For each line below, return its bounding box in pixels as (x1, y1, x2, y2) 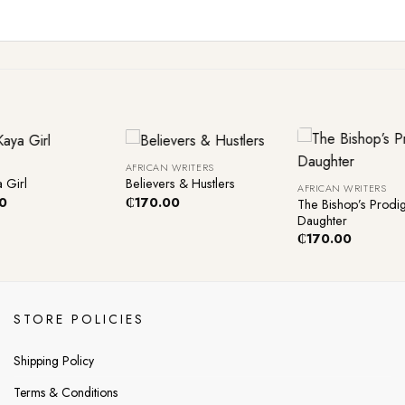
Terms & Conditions (13, 383, 118, 402)
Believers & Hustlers (125, 174, 235, 193)
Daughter (297, 211, 348, 230)
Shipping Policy (13, 352, 94, 371)
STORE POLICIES (13, 310, 145, 329)
